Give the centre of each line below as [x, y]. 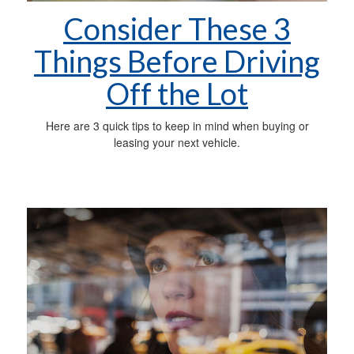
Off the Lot [177, 93]
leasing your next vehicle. [177, 142]
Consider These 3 [177, 28]
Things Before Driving [177, 60]
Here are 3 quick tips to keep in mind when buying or [177, 125]
